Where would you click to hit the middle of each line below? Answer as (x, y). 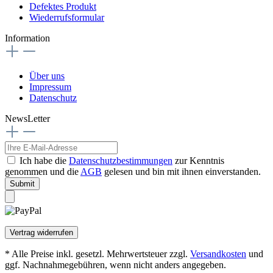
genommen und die (43, 172)
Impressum (50, 87)
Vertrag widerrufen (41, 233)
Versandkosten (218, 254)
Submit (22, 184)
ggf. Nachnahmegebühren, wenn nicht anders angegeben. (115, 265)
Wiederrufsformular (67, 18)
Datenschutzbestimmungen (121, 161)
